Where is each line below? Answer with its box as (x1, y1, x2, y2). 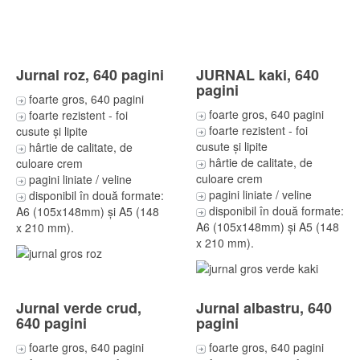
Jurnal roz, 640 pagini (16, 63, 164, 85)
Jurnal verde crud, (16, 297, 141, 318)
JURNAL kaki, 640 (196, 63, 319, 85)
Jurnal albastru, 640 (196, 297, 332, 318)
